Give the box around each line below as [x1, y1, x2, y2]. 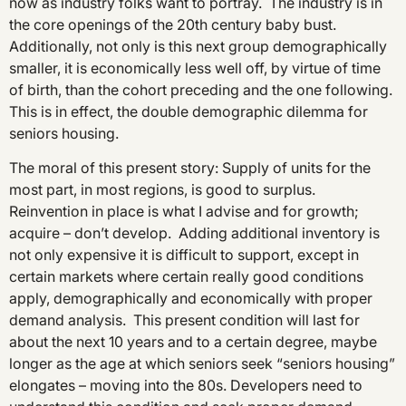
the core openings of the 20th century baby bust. [9, 15, 340, 34]
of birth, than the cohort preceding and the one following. [9, 81, 396, 100]
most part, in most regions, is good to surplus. [9, 180, 319, 199]
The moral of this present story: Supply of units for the [9, 159, 371, 178]
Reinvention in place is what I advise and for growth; [9, 202, 359, 221]
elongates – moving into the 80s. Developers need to [9, 376, 362, 395]
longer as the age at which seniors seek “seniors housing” [9, 354, 395, 373]
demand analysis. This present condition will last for [9, 311, 360, 330]
